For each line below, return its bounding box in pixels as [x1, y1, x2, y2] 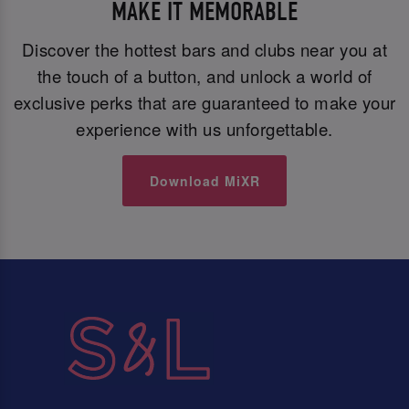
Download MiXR [149, 172, 260, 191]
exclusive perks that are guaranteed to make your [13, 89, 396, 114]
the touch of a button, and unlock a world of [37, 63, 372, 88]
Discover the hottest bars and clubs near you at [21, 37, 388, 61]
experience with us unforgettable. [76, 116, 333, 141]
